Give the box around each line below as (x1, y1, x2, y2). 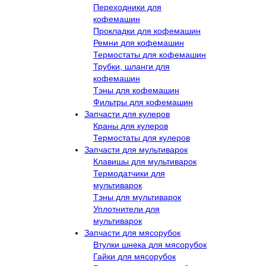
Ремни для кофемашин (93, 37, 184, 47)
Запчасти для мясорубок (84, 227, 180, 237)
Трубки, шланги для (93, 61, 170, 71)
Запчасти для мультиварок (84, 144, 188, 154)
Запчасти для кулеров (84, 109, 170, 119)
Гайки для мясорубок (93, 251, 176, 261)
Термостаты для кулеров (93, 132, 190, 142)
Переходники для (93, 2, 161, 12)
